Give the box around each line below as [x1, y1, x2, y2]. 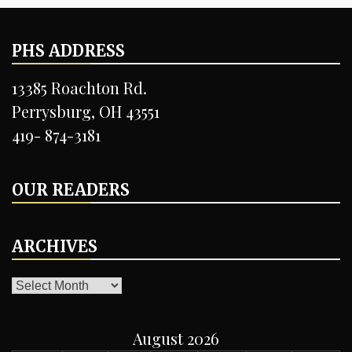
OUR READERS [12, 180, 130, 200]
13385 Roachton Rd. [12, 77, 147, 99]
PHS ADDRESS [12, 41, 125, 61]
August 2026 [133, 328, 219, 350]
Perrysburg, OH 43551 [12, 101, 159, 123]
